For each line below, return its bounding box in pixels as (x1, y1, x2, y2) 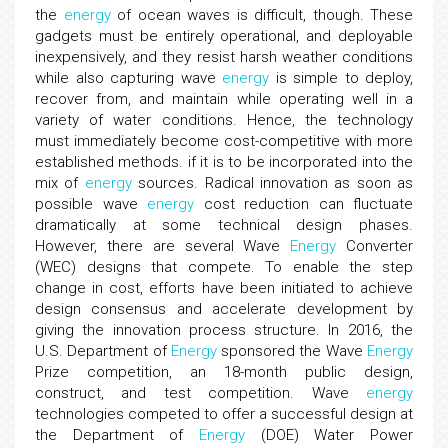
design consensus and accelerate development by (35, 300, 413, 318)
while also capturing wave (35, 69, 222, 87)
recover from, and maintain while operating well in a (35, 90, 413, 108)
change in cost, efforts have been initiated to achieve (35, 279, 413, 297)
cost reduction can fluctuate (194, 195, 413, 213)
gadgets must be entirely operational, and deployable (35, 27, 413, 45)
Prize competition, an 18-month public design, (35, 363, 413, 381)
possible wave (35, 195, 147, 213)
